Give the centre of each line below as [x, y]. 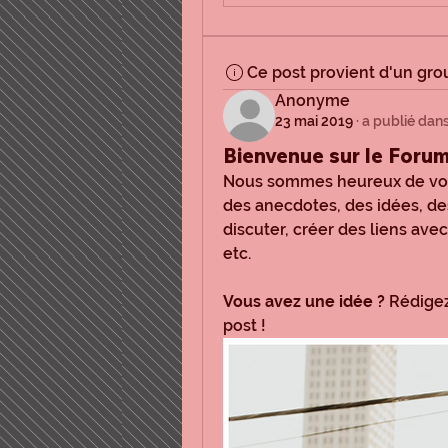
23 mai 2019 [314, 121]
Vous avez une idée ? [304, 302]
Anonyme [312, 101]
